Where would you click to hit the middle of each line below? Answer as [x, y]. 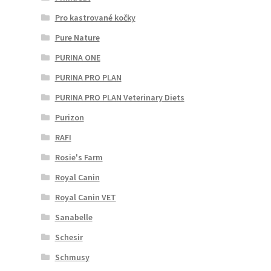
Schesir [69, 237]
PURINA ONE [77, 57]
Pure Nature [77, 37]
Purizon [69, 117]
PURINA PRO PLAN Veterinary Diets [119, 97]
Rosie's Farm [79, 157]
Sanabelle [73, 217]
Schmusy [72, 257]
